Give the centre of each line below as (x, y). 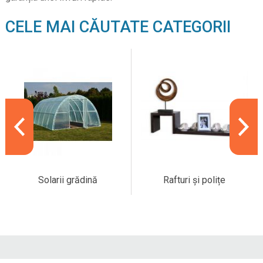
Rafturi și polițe (194, 180)
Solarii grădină (68, 180)
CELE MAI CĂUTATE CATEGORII (118, 27)
